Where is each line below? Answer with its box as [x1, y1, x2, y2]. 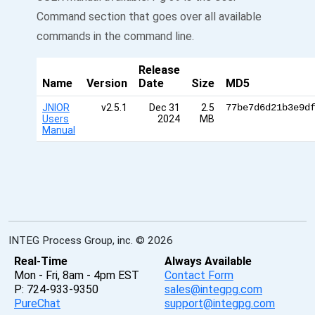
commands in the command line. [37, 30, 194, 43]
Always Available [165, 255, 252, 268]
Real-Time [14, 255, 67, 268]
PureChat [14, 297, 60, 310]
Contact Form [165, 269, 233, 282]
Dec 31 [149, 102, 180, 113]
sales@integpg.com [165, 283, 262, 296]
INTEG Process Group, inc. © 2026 [8, 234, 173, 247]
